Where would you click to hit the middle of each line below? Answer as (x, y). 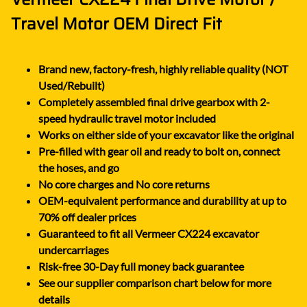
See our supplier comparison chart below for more (155, 282)
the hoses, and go (79, 167)
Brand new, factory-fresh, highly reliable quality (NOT (163, 69)
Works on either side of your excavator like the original (166, 134)
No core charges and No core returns (124, 184)
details (54, 299)
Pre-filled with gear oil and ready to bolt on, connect (159, 151)
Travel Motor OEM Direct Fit (116, 24)
